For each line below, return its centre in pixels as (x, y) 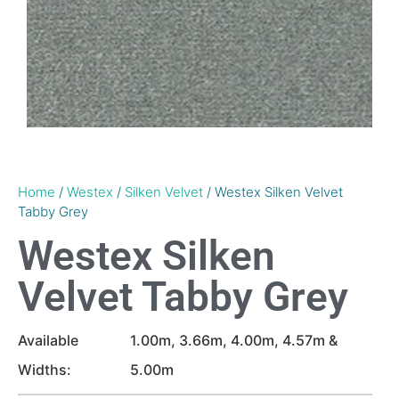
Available (48, 340)
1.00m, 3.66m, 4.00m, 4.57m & (233, 340)
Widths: (45, 370)
